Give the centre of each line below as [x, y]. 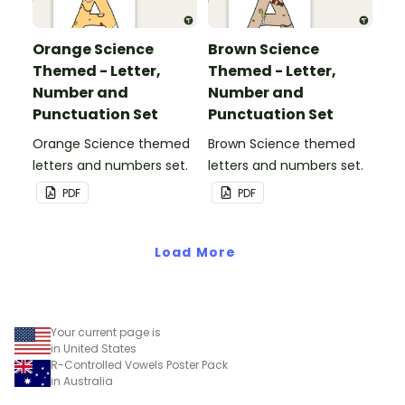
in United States [94, 348]
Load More [195, 252]
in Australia [82, 381]
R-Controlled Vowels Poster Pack [139, 364]
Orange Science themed [111, 143]
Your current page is [106, 332]
